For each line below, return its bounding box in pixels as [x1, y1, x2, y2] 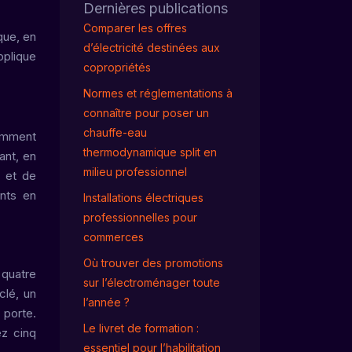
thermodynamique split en [83, 145, 217, 159]
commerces [83, 230, 144, 244]
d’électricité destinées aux [83, 41, 220, 54]
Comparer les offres [83, 21, 187, 35]
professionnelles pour [83, 211, 197, 224]
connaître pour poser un [83, 106, 209, 119]
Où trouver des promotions [83, 256, 223, 269]
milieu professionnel [83, 165, 187, 178]
